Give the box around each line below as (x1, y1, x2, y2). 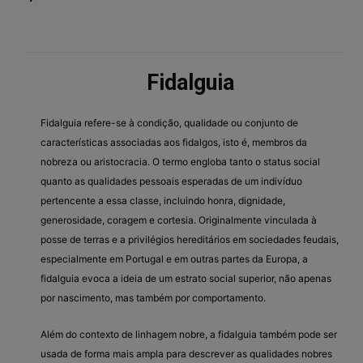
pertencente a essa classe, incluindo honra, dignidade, (41, 194, 285, 207)
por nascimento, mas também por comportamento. (41, 291, 266, 304)
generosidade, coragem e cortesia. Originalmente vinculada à (41, 213, 317, 226)
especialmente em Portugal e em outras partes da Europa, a (41, 252, 308, 265)
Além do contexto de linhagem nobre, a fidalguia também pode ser (41, 327, 337, 340)
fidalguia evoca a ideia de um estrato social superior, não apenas (41, 271, 331, 284)
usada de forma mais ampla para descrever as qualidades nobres (41, 347, 332, 360)
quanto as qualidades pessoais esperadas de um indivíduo (41, 174, 302, 187)
